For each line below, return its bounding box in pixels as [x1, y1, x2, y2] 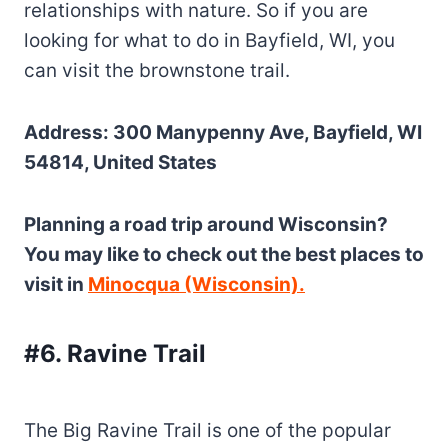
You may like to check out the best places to [24, 242, 424, 266]
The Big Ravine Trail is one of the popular [24, 418, 391, 442]
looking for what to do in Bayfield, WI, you [24, 28, 395, 52]
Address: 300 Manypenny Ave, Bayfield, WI [24, 120, 422, 144]
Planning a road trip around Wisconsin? [24, 212, 388, 236]
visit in [24, 272, 88, 296]
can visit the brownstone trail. [24, 58, 290, 82]
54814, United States [24, 150, 217, 174]
